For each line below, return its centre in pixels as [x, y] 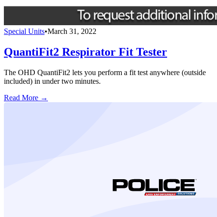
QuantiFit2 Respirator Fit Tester [85, 52]
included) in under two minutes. [52, 81]
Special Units [24, 31]
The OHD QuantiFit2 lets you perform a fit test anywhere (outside [105, 72]
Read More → [26, 97]
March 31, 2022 [72, 31]
